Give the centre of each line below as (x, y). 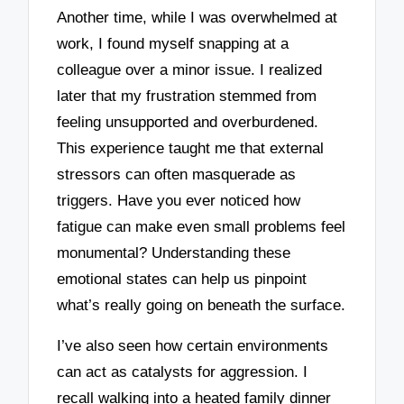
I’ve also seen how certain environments (193, 345)
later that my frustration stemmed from (187, 96)
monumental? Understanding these (174, 253)
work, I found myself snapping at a (173, 44)
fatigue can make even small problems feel (202, 227)
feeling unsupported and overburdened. (188, 123)
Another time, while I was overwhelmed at (197, 18)
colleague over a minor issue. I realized (190, 70)
